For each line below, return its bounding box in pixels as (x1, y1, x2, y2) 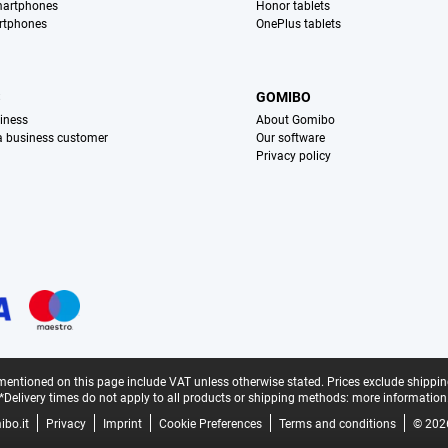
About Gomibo (256, 113, 336, 128)
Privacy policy (256, 149, 332, 164)
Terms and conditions (278, 417, 396, 432)
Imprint (102, 417, 142, 432)
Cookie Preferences (158, 417, 262, 432)
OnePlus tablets (256, 17, 342, 32)
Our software (256, 131, 326, 146)
